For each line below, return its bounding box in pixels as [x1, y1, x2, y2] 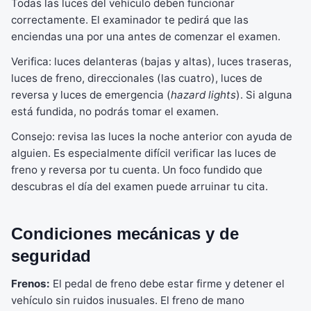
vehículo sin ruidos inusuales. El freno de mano [11, 294, 244, 307]
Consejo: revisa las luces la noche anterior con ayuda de [11, 130, 292, 143]
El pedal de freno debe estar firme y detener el [50, 277, 285, 290]
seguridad [11, 246, 91, 265]
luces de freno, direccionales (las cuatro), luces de [11, 72, 262, 85]
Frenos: [11, 277, 50, 290]
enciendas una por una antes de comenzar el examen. [11, 30, 280, 43]
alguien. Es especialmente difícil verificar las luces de [11, 146, 276, 160]
